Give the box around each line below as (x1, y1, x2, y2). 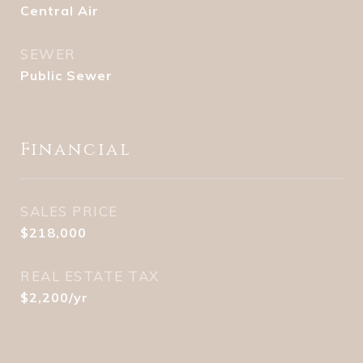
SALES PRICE (20, 203, 118, 220)
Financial (20, 139, 132, 161)
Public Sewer (20, 67, 113, 83)
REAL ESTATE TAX (20, 267, 160, 284)
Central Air (20, 2, 99, 19)
